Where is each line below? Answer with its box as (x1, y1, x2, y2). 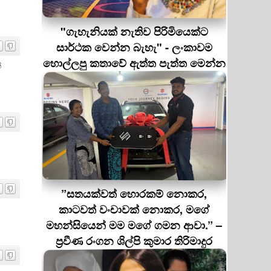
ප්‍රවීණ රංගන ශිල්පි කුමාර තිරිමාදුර (56, 233, 212, 249)
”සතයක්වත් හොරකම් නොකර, (61, 186, 207, 201)
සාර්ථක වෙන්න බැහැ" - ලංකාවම (56, 39, 212, 55)
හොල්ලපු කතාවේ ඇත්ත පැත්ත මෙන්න (42, 55, 226, 71)
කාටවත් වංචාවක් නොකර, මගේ (59, 201, 209, 217)
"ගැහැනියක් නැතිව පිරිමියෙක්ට (60, 24, 208, 39)
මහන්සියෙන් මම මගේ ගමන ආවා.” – (46, 217, 222, 233)
